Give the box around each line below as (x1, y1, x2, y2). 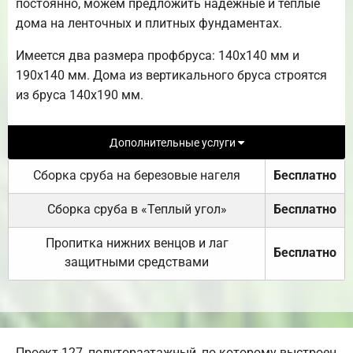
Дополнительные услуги (109, 136, 238, 150)
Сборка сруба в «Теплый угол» (46, 202, 227, 217)
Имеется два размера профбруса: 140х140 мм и (16, 47, 299, 63)
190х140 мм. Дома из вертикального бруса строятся (16, 67, 327, 83)
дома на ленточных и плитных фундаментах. (16, 15, 282, 31)
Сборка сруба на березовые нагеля (33, 168, 240, 184)
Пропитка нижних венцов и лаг (45, 236, 229, 251)
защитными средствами (65, 255, 209, 270)
